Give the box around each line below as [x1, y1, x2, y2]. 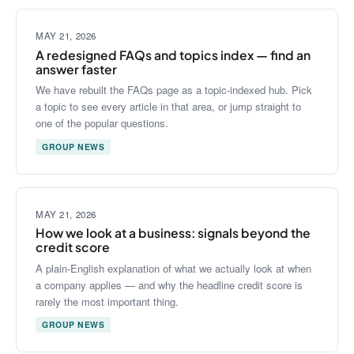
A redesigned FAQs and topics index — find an [36, 47, 311, 62]
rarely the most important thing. [36, 293, 179, 309]
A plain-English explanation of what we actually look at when [36, 260, 311, 276]
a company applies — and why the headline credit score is [36, 277, 303, 292]
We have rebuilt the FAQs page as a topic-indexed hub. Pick [36, 82, 312, 98]
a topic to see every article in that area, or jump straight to [36, 99, 301, 115]
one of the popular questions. [36, 115, 168, 131]
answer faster [36, 61, 117, 77]
